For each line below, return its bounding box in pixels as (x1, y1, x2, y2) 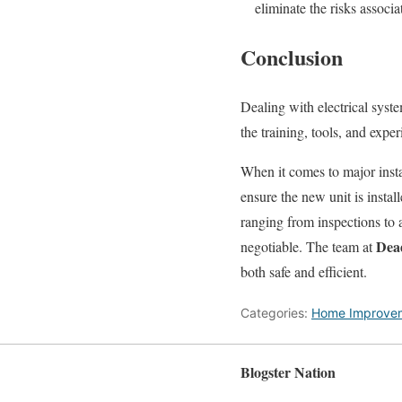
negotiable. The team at (240, 237, 376, 257)
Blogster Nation (240, 362, 336, 383)
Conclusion (240, 41, 343, 74)
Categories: (240, 305, 311, 321)
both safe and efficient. (240, 262, 367, 282)
